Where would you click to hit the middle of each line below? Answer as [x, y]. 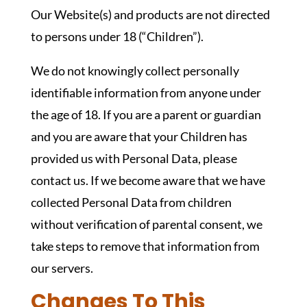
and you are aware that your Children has [139, 136]
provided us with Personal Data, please [134, 158]
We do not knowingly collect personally [135, 71]
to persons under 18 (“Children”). [117, 36]
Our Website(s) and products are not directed [150, 14]
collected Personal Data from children [131, 202]
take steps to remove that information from [145, 246]
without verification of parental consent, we [146, 224]
